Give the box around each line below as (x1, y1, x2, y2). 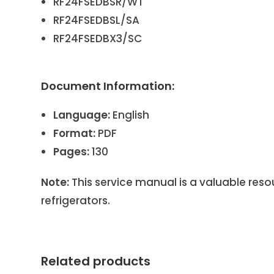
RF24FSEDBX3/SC (53, 31, 143, 46)
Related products (41, 252, 151, 270)
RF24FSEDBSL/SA (53, 12, 140, 28)
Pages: (53, 144, 90, 159)
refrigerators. (41, 193, 111, 208)
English (110, 107, 150, 122)
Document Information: (41, 78, 175, 94)
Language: (53, 107, 111, 122)
